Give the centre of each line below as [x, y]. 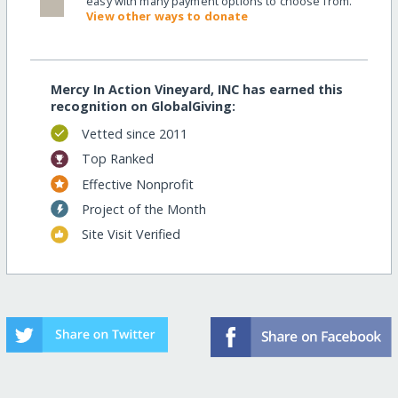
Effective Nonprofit [137, 184]
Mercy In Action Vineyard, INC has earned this [196, 89]
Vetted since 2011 [134, 133]
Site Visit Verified [131, 235]
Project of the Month [143, 209]
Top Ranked [117, 159]
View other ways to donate [167, 16]
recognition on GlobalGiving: [143, 106]
